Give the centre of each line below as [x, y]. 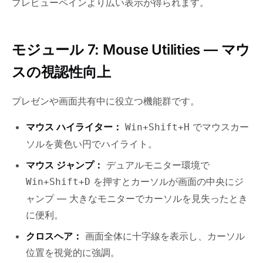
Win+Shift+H [157, 127]
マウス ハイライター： [74, 127]
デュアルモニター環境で [156, 165]
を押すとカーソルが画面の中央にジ [167, 181]
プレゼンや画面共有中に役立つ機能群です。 [106, 101]
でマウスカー [219, 127]
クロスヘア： [54, 236]
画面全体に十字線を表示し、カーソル [163, 236]
